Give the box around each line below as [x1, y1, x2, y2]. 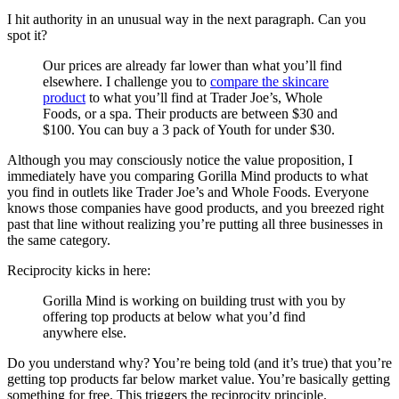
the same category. [7, 232, 110, 248]
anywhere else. [43, 325, 126, 341]
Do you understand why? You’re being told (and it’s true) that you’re [7, 355, 392, 371]
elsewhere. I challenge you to [43, 74, 210, 90]
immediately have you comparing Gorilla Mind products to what [7, 168, 368, 184]
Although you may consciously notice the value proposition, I [7, 152, 353, 168]
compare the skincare [210, 74, 329, 90]
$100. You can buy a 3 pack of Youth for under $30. [43, 122, 335, 138]
